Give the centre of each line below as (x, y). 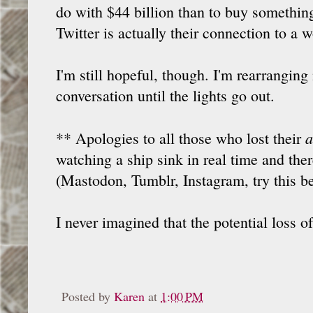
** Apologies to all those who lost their (181, 138)
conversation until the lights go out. (165, 95)
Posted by (88, 296)
